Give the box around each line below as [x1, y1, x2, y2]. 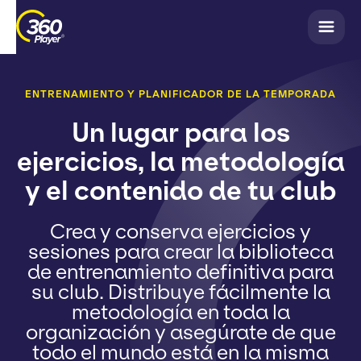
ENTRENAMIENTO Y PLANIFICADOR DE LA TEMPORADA [25, 88, 336, 101]
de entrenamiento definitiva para [27, 260, 334, 284]
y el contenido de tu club [25, 175, 336, 208]
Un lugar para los [71, 117, 290, 150]
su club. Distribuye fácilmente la [31, 280, 330, 305]
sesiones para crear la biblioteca [27, 240, 334, 264]
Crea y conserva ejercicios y [50, 220, 311, 244]
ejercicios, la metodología [16, 146, 345, 179]
